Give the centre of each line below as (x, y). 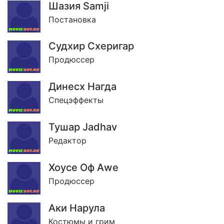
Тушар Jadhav (83, 127)
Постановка (72, 19)
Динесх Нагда (82, 87)
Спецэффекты (76, 100)
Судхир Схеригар (91, 46)
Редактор (67, 141)
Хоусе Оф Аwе (83, 167)
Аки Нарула (77, 208)
